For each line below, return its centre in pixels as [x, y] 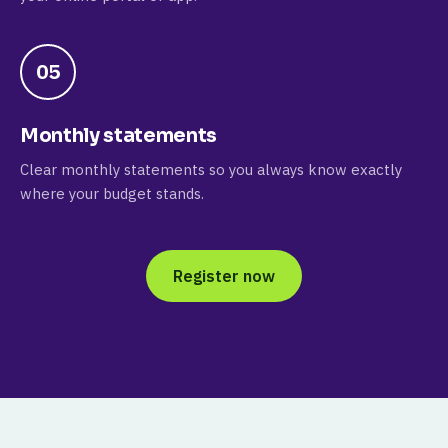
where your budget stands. [112, 193]
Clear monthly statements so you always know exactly [211, 169]
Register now [224, 276]
